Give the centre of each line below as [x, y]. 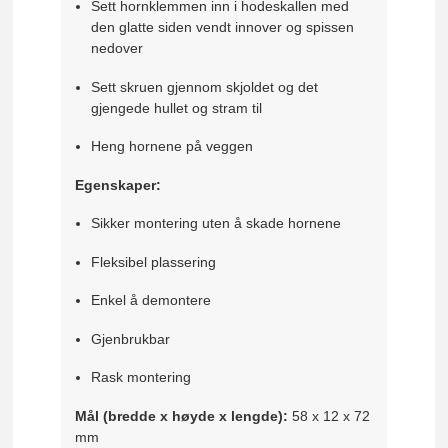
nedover [116, 48]
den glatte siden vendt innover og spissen [222, 27]
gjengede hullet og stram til [176, 107]
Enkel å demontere [150, 300]
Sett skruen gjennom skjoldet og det [204, 86]
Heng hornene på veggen [171, 146]
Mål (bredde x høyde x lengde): [182, 415]
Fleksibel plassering [153, 261]
